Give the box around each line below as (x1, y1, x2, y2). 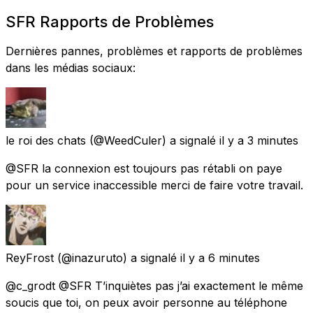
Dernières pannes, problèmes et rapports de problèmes (6, 43, 303, 58)
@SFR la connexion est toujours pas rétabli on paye (6, 161, 282, 175)
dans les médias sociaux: (6, 60, 136, 75)
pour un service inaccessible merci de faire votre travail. (6, 177, 303, 192)
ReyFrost (6, 250, 54, 265)
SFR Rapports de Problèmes (6, 12, 214, 31)
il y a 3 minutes (219, 133, 298, 147)
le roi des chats (6, 133, 86, 147)
